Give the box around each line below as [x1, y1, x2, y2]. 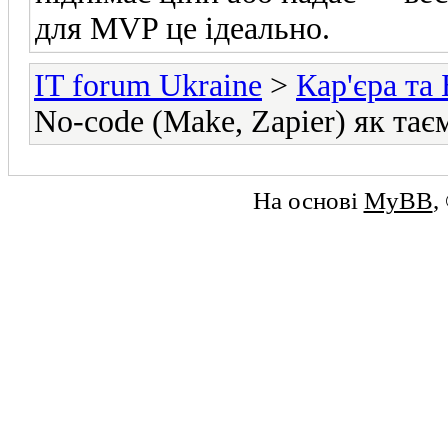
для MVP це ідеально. [35, 10, 330, 46]
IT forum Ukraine [34, 67, 262, 103]
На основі [252, 185, 364, 214]
